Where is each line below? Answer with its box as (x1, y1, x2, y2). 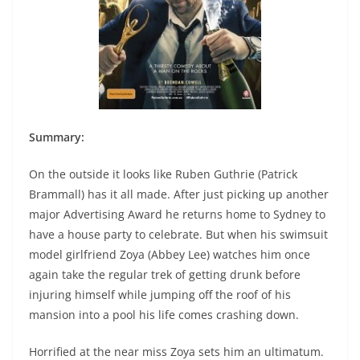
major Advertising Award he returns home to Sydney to (29, 207, 325, 223)
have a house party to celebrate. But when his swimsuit (29, 227, 328, 243)
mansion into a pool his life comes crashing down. (29, 307, 299, 323)
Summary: (29, 129, 88, 145)
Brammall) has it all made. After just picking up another (29, 186, 329, 202)
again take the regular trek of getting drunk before (29, 267, 301, 283)
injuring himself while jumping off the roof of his (29, 287, 291, 303)
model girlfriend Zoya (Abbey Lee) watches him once (29, 247, 310, 263)
